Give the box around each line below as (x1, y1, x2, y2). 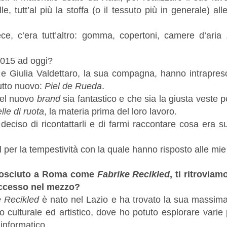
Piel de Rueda (45, 81, 102, 91)
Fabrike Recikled (97, 169, 170, 179)
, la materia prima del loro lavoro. (44, 106, 177, 117)
